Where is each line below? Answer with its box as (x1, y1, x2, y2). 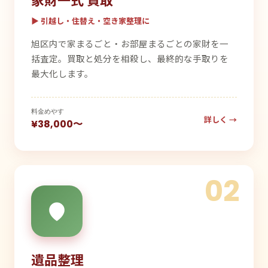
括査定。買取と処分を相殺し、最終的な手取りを (31, 52, 229, 65)
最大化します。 (31, 67, 93, 80)
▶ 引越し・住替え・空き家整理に (31, 15, 150, 26)
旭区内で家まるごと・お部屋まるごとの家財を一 (31, 37, 229, 50)
